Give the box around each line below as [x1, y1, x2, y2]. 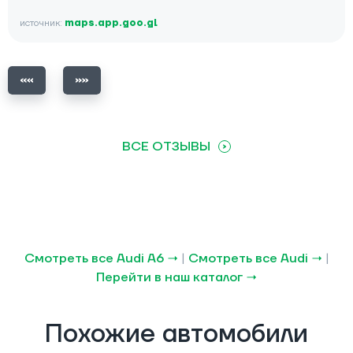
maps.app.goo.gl [65, 17, 158, 29]
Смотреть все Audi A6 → [24, 250, 178, 266]
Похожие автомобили [45, 318, 308, 351]
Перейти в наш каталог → [96, 269, 257, 285]
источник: [20, 17, 65, 29]
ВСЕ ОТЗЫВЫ [122, 138, 210, 154]
